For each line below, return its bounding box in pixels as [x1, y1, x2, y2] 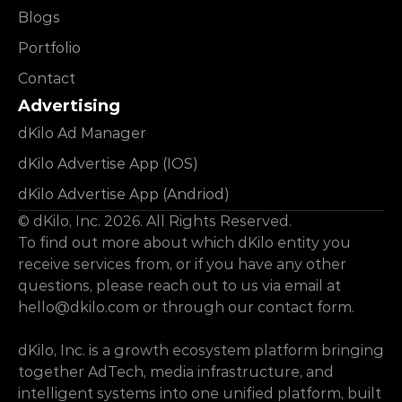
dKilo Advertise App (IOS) [18, 155, 198, 172]
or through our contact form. [139, 299, 354, 316]
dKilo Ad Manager [18, 125, 146, 142]
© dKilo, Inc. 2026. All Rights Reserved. [18, 213, 292, 230]
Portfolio [18, 39, 81, 57]
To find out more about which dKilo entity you [18, 234, 351, 251]
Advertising [18, 96, 120, 116]
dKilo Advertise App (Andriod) [18, 186, 230, 203]
